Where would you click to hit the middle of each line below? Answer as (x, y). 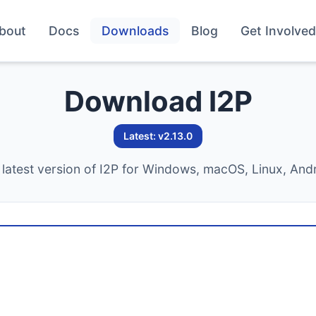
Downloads (135, 31)
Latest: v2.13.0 (158, 136)
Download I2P (158, 101)
